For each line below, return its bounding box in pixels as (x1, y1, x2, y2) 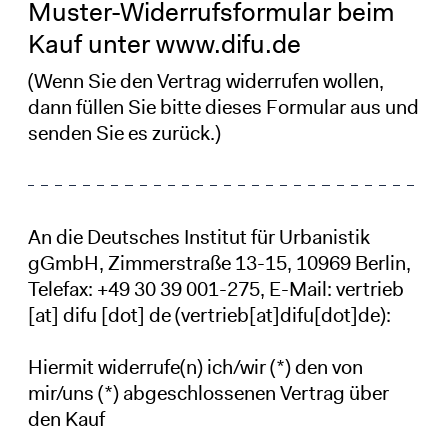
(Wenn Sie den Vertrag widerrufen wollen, (27, 67, 384, 94)
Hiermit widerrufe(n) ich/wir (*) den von (27, 353, 363, 380)
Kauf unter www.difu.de (27, 26, 301, 61)
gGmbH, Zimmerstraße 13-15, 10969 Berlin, (27, 249, 411, 276)
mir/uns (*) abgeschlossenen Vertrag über (27, 379, 389, 406)
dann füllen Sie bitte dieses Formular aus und (27, 93, 419, 120)
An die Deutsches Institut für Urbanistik (27, 223, 370, 250)
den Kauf (27, 405, 105, 432)
